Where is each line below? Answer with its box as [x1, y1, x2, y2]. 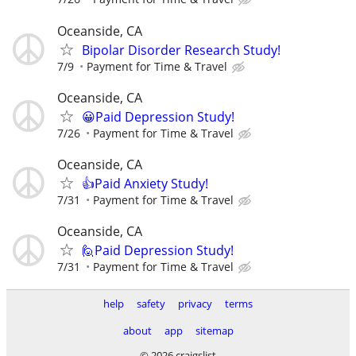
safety [137, 296, 165, 311]
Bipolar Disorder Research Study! [82, 41, 281, 59]
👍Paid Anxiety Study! [82, 174, 208, 192]
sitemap [195, 323, 234, 339]
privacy [178, 296, 212, 311]
